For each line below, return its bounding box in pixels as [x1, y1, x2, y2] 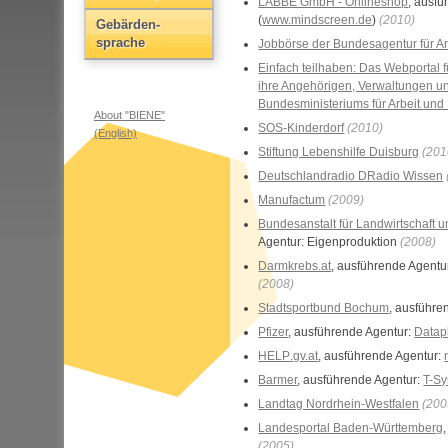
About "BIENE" [94, 108, 165, 121]
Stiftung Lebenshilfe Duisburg [258, 145, 420, 159]
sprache [96, 35, 145, 50]
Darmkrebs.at [258, 259, 332, 273]
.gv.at [290, 349, 319, 363]
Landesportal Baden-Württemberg [258, 421, 444, 435]
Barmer [258, 373, 298, 387]
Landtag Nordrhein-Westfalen [258, 397, 420, 411]
